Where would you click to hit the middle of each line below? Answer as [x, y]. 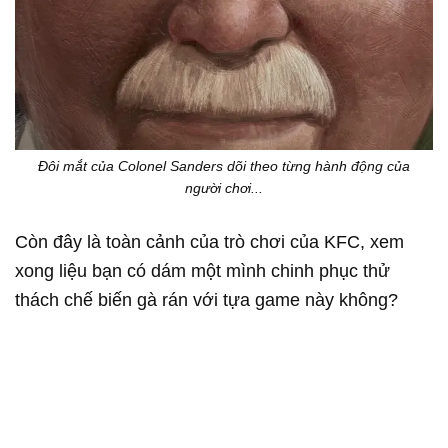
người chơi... [224, 188]
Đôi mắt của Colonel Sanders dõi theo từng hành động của [224, 166]
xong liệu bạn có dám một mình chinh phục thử [202, 271]
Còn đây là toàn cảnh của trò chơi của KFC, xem [209, 242]
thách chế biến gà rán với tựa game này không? [206, 300]
